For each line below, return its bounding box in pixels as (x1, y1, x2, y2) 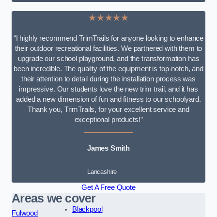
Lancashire (87, 168, 117, 176)
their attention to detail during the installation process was (21, 75, 196, 83)
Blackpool (72, 205, 103, 214)
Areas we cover (12, 192, 96, 205)
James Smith (87, 144, 130, 153)
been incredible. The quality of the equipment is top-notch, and (14, 65, 203, 73)
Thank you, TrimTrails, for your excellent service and (28, 106, 189, 114)
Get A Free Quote (81, 184, 136, 192)
